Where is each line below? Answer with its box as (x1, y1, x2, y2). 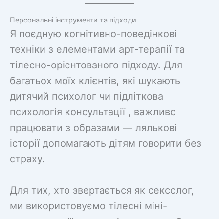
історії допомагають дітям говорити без (10, 137, 201, 149)
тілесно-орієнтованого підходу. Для (10, 59, 182, 71)
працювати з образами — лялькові (10, 121, 177, 133)
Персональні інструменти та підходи (10, 15, 136, 24)
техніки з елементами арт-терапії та (10, 43, 185, 55)
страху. (10, 153, 45, 165)
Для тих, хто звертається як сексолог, (10, 184, 194, 196)
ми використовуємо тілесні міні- (10, 199, 167, 212)
